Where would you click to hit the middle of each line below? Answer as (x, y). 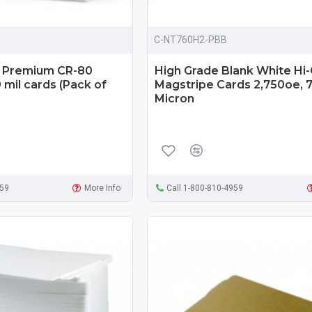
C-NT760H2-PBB (190, 39)
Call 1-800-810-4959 (205, 188)
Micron (174, 98)
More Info (102, 188)
